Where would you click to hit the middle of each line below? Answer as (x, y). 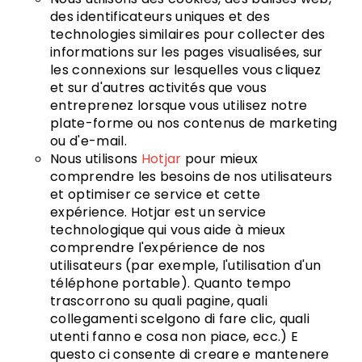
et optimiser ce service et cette (156, 194)
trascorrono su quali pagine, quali (159, 301)
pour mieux (220, 159)
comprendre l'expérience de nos (158, 248)
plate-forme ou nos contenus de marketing (194, 123)
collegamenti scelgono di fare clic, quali (180, 319)
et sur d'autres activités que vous (158, 88)
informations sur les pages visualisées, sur (187, 52)
